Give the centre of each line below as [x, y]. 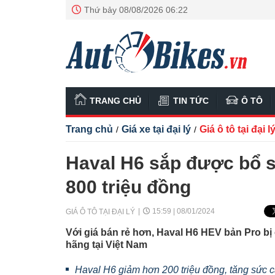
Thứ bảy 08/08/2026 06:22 [136, 10]
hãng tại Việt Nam [107, 245]
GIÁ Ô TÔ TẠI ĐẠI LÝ [100, 212]
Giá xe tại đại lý [156, 129]
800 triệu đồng [128, 187]
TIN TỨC [191, 101]
